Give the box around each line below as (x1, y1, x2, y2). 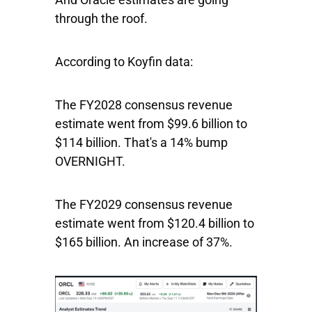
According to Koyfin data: (55, 54, 193, 70)
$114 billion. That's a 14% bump (55, 135, 228, 150)
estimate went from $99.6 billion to (55, 116, 247, 132)
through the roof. (55, 11, 148, 26)
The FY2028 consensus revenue (55, 97, 233, 113)
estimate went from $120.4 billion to (55, 216, 254, 231)
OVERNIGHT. (55, 154, 125, 169)
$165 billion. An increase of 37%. (55, 235, 233, 250)
